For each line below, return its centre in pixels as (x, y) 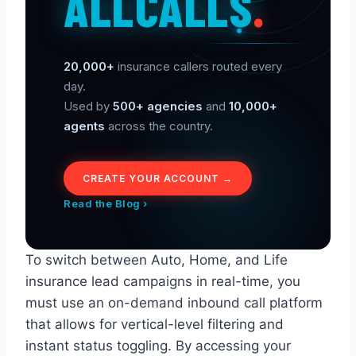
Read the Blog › (106, 203)
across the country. (159, 126)
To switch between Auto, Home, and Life (157, 259)
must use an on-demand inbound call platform (174, 302)
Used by (88, 106)
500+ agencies (158, 106)
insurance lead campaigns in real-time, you (163, 281)
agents (84, 126)
